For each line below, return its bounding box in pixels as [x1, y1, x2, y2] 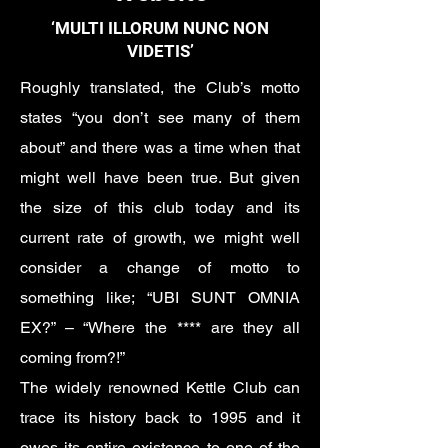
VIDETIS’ [126, 41, 194, 61]
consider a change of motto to [20, 258, 300, 277]
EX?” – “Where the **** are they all [20, 318, 300, 337]
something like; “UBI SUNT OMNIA [20, 288, 300, 307]
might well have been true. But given [20, 168, 300, 187]
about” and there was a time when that [20, 138, 300, 157]
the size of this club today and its [20, 198, 300, 217]
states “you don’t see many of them [20, 108, 300, 127]
